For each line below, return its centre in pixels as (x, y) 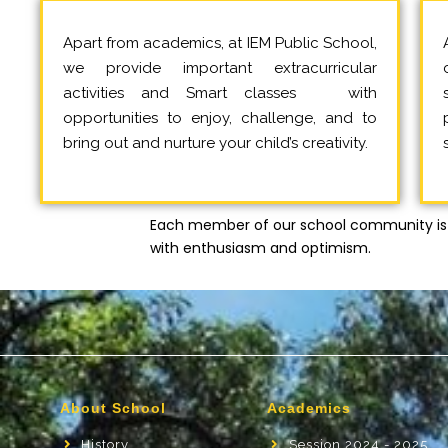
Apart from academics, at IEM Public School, (220, 42)
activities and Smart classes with (220, 92)
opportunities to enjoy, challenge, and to (220, 117)
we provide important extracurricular (220, 67)
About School (113, 407)
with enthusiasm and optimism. (260, 247)
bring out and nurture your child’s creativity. (215, 142)
